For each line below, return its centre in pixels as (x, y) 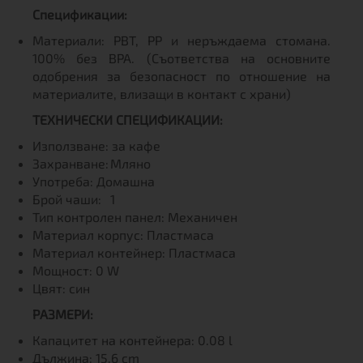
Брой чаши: (67, 199)
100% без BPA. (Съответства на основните (181, 58)
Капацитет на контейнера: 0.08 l (132, 340)
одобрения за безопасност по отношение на (181, 76)
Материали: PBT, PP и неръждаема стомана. (181, 40)
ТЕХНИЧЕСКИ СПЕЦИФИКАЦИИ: (128, 120)
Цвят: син (61, 288)
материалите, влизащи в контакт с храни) (162, 94)
